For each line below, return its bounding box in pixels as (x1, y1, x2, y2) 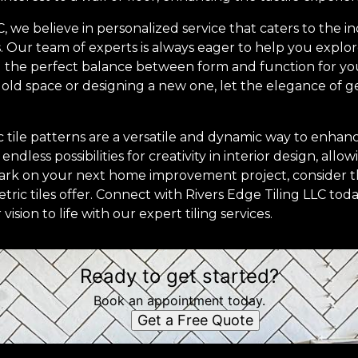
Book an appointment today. (93, 292, 265, 309)
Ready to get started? (79, 265, 279, 288)
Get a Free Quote (137, 312, 253, 329)
